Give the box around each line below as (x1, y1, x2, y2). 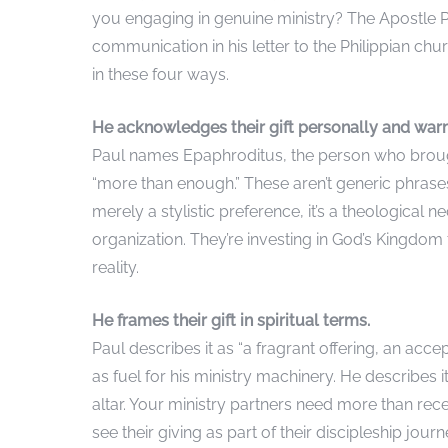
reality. (92, 257, 139, 277)
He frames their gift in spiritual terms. (92, 310, 370, 330)
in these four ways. (92, 64, 229, 84)
